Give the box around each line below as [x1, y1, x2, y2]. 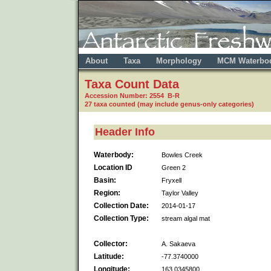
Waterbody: [94, 150, 134, 159]
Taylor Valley [162, 189, 198, 197]
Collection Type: [94, 214, 149, 223]
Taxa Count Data [85, 77, 179, 91]
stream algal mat [162, 214, 210, 222]
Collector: [94, 239, 128, 248]
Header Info [95, 125, 155, 138]
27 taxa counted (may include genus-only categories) [85, 100, 254, 108]
